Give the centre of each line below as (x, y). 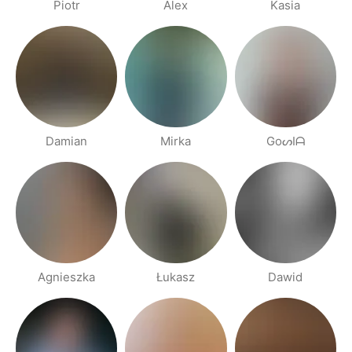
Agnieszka (67, 277)
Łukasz (176, 277)
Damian (67, 141)
